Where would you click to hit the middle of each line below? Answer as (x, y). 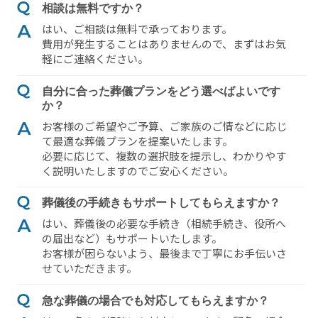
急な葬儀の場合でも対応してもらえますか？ (155, 300)
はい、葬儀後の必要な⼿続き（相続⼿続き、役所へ (164, 224)
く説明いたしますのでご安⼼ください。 (137, 170)
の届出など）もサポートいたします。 (132, 238)
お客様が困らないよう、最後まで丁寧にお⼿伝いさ (164, 253)
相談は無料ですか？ (93, 9)
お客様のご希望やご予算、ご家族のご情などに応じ (164, 126)
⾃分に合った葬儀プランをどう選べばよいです (161, 91)
